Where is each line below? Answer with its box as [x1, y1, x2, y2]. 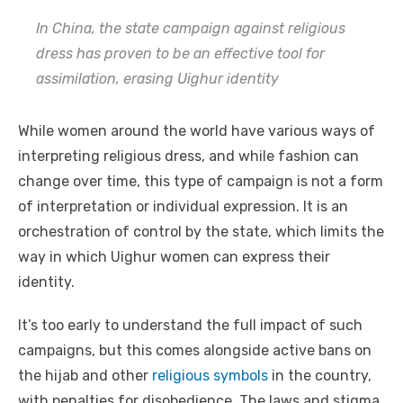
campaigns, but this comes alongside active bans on [18, 342, 372, 360]
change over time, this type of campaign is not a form [18, 173, 383, 191]
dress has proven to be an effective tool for [36, 45, 325, 63]
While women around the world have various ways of [18, 122, 375, 140]
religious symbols [152, 367, 268, 385]
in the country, [268, 367, 372, 385]
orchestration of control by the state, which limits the [18, 223, 384, 241]
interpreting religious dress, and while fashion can [18, 148, 359, 166]
